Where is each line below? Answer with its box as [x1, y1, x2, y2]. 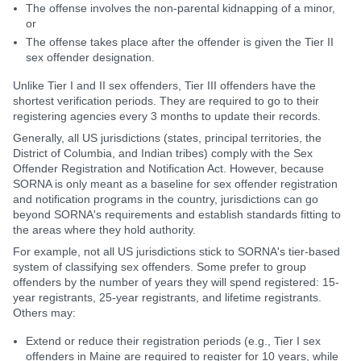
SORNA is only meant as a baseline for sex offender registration [13, 177, 338, 190]
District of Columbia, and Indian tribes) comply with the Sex [13, 147, 313, 160]
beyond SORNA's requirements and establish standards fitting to [13, 208, 341, 221]
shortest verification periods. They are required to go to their [13, 94, 319, 107]
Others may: [13, 306, 76, 319]
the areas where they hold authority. [13, 223, 196, 236]
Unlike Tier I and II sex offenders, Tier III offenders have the [13, 79, 316, 92]
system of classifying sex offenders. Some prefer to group [13, 260, 306, 273]
